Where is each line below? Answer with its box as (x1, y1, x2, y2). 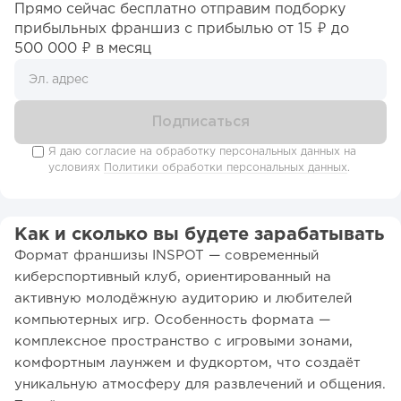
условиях (48, 162, 104, 173)
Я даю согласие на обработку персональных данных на (48, 146, 356, 157)
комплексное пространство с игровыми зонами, (14, 335, 353, 347)
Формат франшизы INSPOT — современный (14, 249, 319, 261)
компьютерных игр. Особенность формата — (14, 313, 330, 326)
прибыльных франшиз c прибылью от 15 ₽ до (14, 21, 349, 36)
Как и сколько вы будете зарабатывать (14, 226, 384, 243)
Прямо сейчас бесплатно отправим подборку (14, 2, 346, 16)
